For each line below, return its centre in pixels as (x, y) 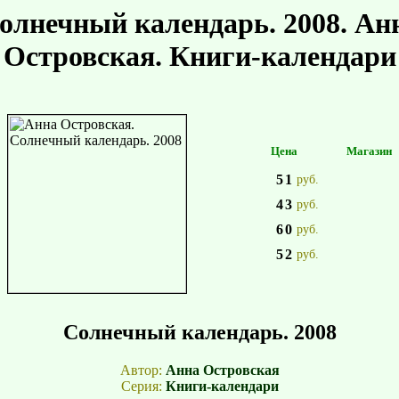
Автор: (142, 370)
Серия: (143, 386)
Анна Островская (222, 370)
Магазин (369, 151)
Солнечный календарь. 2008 (199, 332)
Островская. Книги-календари (199, 56)
